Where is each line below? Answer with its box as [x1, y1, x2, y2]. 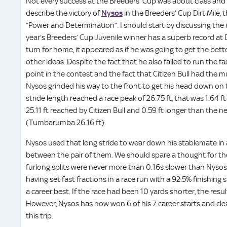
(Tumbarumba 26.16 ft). [26, 118, 107, 128]
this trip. [26, 211, 55, 221]
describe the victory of [26, 9, 101, 18]
